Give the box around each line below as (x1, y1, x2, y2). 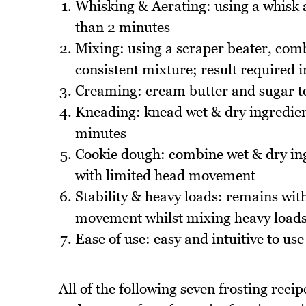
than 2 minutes (74, 18, 170, 36)
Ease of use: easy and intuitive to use (74, 230, 304, 248)
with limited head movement (74, 167, 255, 184)
